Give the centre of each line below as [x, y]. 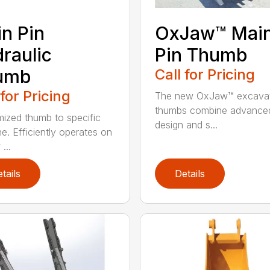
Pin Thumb [201, 55]
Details [190, 174]
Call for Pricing [205, 75]
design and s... [186, 125]
